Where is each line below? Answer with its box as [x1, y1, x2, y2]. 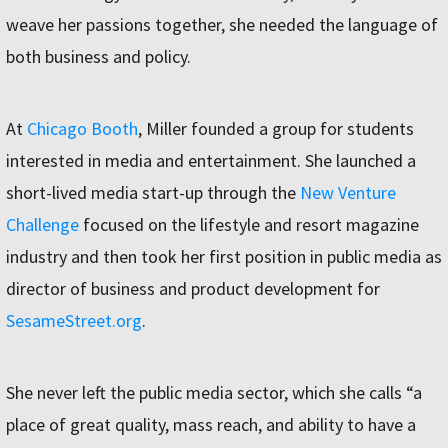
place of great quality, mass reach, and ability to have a [6, 413, 416, 437]
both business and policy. [6, 45, 191, 69]
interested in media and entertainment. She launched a [6, 149, 416, 173]
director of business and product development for [6, 277, 380, 301]
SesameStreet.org [6, 309, 142, 333]
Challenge [6, 213, 79, 237]
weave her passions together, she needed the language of [6, 13, 438, 37]
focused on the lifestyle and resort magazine [79, 213, 419, 237]
